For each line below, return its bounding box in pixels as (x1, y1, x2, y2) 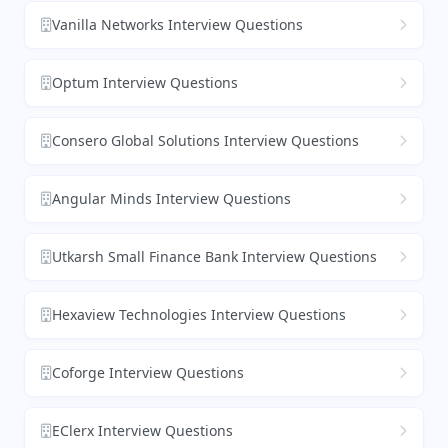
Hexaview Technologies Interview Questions (52, 305, 346, 325)
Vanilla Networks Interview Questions (52, 15, 303, 35)
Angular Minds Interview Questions (52, 189, 291, 209)
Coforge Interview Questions (52, 363, 244, 383)
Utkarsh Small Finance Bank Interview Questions (52, 247, 377, 267)
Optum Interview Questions (52, 73, 238, 93)
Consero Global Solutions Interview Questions (52, 131, 359, 151)
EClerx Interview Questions (52, 421, 233, 441)
